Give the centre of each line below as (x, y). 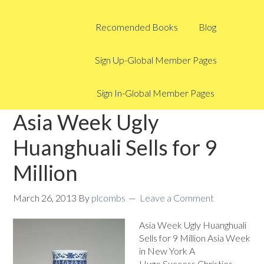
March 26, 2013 (45, 198)
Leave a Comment (177, 198)
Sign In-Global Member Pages (156, 93)
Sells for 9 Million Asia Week (195, 238)
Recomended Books (136, 27)
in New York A (167, 251)
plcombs (109, 198)
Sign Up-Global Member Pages (156, 60)
